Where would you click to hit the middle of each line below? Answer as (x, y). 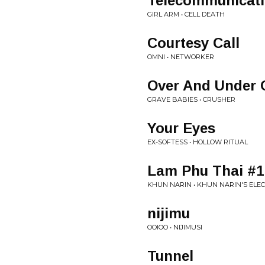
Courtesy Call (193, 43)
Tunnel (170, 256)
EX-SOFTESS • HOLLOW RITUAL (198, 142)
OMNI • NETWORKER (181, 57)
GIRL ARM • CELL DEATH (186, 14)
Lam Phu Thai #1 (206, 171)
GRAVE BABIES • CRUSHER (191, 99)
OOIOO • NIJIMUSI (175, 227)
